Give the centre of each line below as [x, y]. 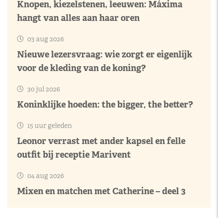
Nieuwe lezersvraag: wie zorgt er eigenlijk [105, 54]
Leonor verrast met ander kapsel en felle [101, 141]
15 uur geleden [49, 126]
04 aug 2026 [45, 176]
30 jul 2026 [43, 89]
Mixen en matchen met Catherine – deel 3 [101, 191]
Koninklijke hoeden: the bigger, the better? [105, 104]
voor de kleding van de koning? [82, 68]
